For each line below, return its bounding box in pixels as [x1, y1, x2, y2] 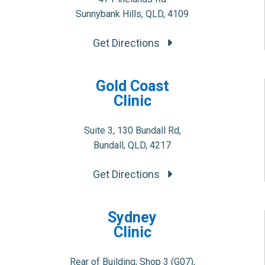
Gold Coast [95, 77, 169, 95]
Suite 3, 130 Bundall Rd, [83, 124, 181, 136]
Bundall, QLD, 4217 [93, 139, 171, 151]
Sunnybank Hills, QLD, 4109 [76, 8, 189, 20]
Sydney [108, 208, 157, 226]
